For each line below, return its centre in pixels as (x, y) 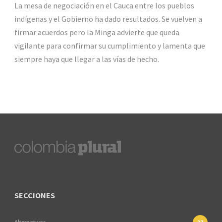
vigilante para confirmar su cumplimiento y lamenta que (110, 46)
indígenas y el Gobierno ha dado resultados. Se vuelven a (108, 19)
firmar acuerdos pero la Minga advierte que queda (97, 32)
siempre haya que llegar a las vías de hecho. (87, 59)
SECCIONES (35, 195)
